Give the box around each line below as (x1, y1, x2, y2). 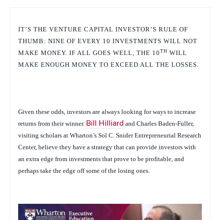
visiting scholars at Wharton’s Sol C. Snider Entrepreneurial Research (18, 131, 201, 139)
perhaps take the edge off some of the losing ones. (18, 166, 150, 174)
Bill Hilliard (86, 119, 124, 128)
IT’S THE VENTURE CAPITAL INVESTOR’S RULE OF (18, 25, 188, 33)
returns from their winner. (18, 119, 86, 127)
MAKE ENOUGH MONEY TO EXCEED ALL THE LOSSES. (18, 60, 199, 68)
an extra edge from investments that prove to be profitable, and (18, 155, 184, 163)
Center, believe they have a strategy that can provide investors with (18, 143, 196, 151)
